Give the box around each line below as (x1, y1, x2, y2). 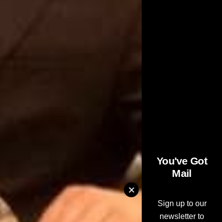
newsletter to (160, 212, 204, 221)
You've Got (156, 155, 207, 167)
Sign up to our (157, 199, 207, 208)
